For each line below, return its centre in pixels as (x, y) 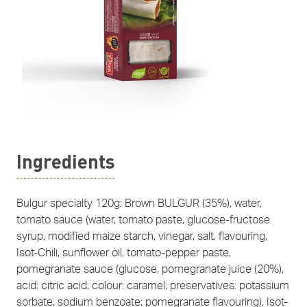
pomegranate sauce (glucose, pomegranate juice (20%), (150, 270)
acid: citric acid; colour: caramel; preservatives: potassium (153, 286)
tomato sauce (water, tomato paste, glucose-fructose (143, 220)
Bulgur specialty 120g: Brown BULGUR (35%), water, (139, 204)
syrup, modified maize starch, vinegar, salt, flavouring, (142, 237)
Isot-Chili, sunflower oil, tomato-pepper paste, (124, 253)
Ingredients (66, 161)
